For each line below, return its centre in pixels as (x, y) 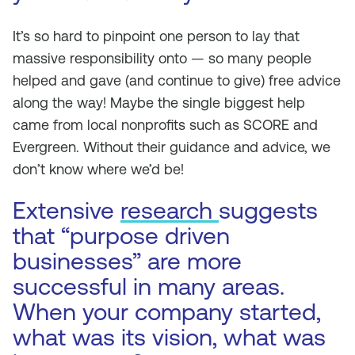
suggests (268, 210)
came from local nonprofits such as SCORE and (165, 125)
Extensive (67, 210)
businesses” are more (127, 261)
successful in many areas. (149, 286)
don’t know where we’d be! (98, 169)
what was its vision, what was (169, 337)
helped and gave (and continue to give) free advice (177, 80)
